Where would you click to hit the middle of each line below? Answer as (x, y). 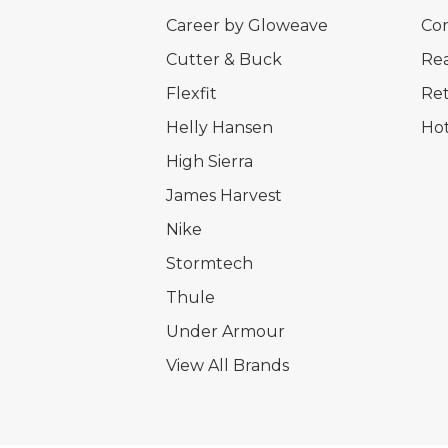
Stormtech (209, 263)
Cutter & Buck (223, 59)
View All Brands (227, 365)
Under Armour (225, 331)
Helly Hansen (219, 127)
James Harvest (223, 195)
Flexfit (191, 93)
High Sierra (209, 161)
